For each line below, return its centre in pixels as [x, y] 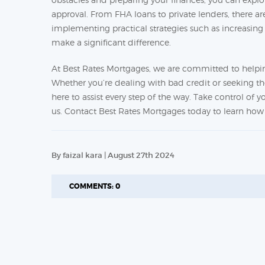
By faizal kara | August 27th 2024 [113, 155]
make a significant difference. [111, 42]
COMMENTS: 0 [95, 186]
